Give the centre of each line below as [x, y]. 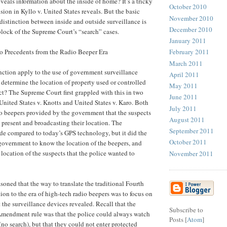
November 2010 [191, 18]
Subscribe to [186, 210]
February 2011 [189, 52]
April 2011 [184, 74]
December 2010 [191, 29]
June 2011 [183, 97]
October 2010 [188, 7]
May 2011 [183, 86]
